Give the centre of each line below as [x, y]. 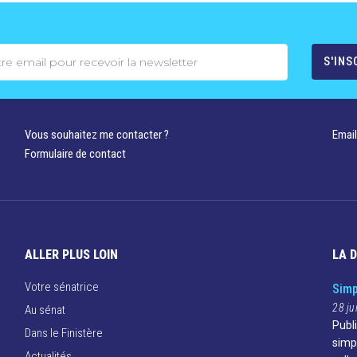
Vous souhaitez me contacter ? [96, 135]
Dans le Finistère [63, 333]
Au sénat [45, 310]
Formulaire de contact [75, 154]
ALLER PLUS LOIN [71, 255]
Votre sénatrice [61, 287]
